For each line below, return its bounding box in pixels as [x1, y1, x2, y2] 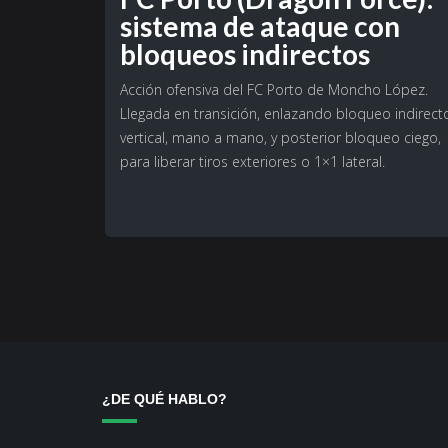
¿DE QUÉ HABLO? [102, 391, 227, 408]
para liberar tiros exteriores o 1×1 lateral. [120, 152, 385, 172]
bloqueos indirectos [120, 37, 370, 72]
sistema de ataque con [120, 9, 400, 44]
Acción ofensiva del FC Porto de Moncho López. [120, 80, 428, 100]
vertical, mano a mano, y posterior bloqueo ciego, [120, 128, 441, 148]
